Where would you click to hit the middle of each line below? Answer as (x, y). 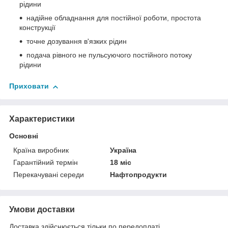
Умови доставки (42, 210)
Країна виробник (41, 150)
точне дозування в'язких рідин (77, 41)
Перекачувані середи (49, 175)
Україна (123, 150)
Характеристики (42, 119)
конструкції (37, 28)
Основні (24, 136)
